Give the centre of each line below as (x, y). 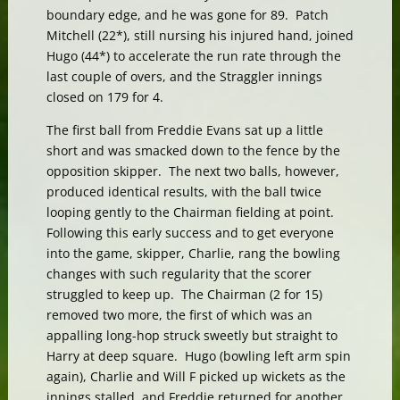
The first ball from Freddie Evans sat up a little (184, 129)
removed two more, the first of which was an (179, 314)
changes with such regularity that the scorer (179, 273)
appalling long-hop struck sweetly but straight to (192, 335)
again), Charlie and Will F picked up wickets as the (196, 376)
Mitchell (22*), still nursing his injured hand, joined (200, 35)
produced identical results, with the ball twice (183, 191)
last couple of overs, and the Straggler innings (184, 76)
